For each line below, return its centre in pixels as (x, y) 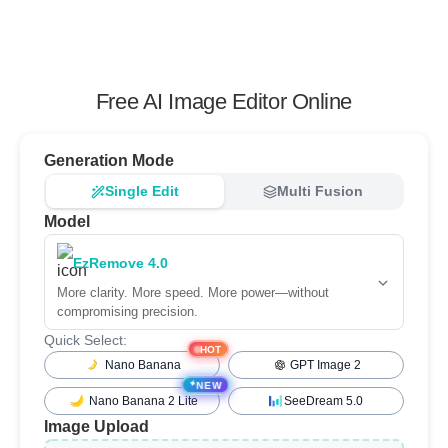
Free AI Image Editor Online (224, 101)
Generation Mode (109, 160)
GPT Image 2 (325, 365)
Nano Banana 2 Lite (143, 401)
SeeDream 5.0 (324, 401)
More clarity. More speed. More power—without (193, 292)
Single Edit (142, 191)
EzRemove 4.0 (120, 262)
